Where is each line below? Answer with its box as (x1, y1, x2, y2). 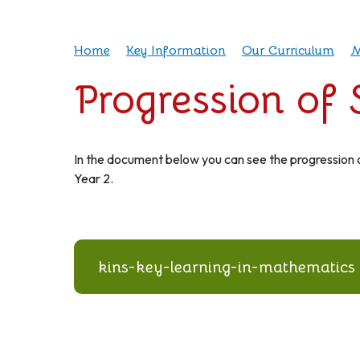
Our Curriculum (242, 43, 334, 59)
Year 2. (74, 170, 113, 186)
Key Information (126, 43, 226, 59)
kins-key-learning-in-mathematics (98, 256, 355, 277)
